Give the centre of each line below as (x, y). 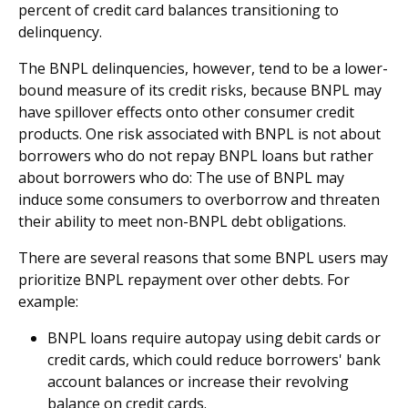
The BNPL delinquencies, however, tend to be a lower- (203, 68)
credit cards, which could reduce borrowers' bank (214, 360)
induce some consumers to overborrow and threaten (199, 199)
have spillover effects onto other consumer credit (186, 112)
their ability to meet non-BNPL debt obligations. (182, 221)
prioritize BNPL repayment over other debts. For (184, 280)
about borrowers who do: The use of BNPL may (181, 178)
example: (48, 301)
